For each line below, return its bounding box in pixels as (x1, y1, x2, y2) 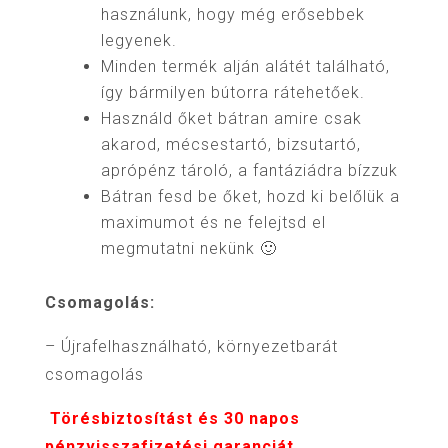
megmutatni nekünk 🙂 (100, 239, 277, 258)
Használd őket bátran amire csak (100, 109, 362, 128)
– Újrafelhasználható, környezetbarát (44, 337, 338, 356)
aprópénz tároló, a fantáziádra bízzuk (100, 161, 398, 180)
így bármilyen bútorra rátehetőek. (100, 83, 365, 102)
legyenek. (100, 31, 177, 50)
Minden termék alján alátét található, (100, 57, 390, 76)
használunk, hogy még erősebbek (100, 5, 365, 24)
